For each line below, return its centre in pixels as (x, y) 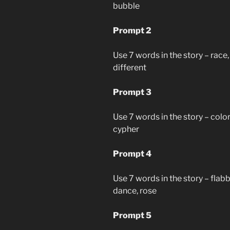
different (130, 67)
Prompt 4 (132, 154)
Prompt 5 (132, 215)
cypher (126, 129)
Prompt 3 (132, 92)
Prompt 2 (132, 30)
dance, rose (135, 190)
